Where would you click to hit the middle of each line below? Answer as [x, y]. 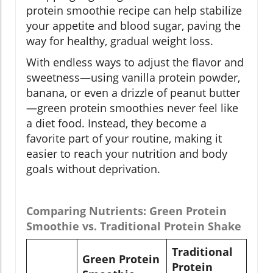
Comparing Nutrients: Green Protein [126, 211]
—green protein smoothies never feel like [132, 108]
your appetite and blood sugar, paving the [133, 25]
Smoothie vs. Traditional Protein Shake [134, 226]
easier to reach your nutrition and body [127, 153]
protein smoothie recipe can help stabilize [134, 10]
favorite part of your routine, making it [124, 138]
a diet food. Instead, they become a [116, 123]
